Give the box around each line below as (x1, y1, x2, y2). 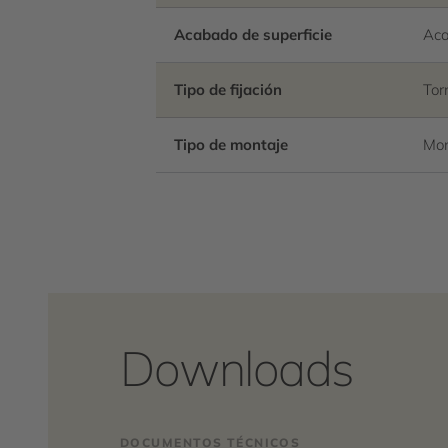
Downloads (120, 338, 355, 398)
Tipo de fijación (174, 80, 282, 99)
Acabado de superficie (174, 25, 332, 44)
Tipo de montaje (174, 135, 288, 154)
